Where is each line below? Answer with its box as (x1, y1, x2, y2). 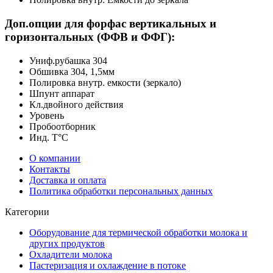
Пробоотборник (29, 121, 96, 132)
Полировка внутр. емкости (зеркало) (29, 77, 181, 88)
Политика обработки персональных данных (29, 185, 213, 196)
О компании (29, 152, 80, 163)
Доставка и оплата (29, 174, 106, 185)
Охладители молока (29, 249, 112, 260)
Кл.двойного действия (29, 99, 123, 110)
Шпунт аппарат (29, 88, 94, 99)
